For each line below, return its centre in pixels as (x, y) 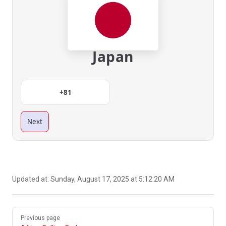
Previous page (40, 218)
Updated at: (31, 179)
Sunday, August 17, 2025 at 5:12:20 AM (112, 179)
